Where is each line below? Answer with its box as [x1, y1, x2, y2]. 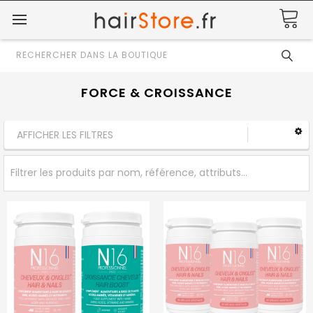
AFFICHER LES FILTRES [17, 127, 113, 142]
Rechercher [9, 45, 66, 59]
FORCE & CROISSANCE [80, 84, 233, 101]
